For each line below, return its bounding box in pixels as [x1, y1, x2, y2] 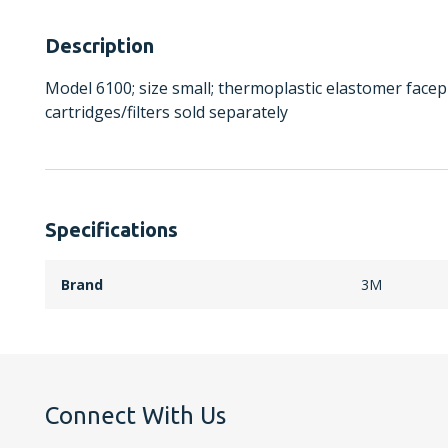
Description [45, 33, 154, 57]
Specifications [45, 217, 178, 241]
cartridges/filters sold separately [45, 100, 288, 123]
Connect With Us [45, 401, 226, 429]
